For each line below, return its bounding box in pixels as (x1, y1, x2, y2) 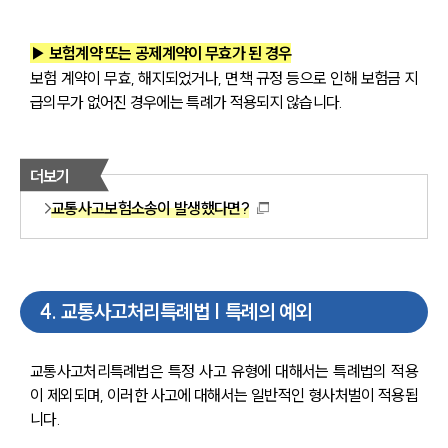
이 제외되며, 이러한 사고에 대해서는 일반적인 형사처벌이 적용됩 (30, 384, 418, 405)
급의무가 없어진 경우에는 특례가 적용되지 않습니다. (30, 92, 343, 113)
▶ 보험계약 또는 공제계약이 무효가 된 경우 (30, 43, 292, 64)
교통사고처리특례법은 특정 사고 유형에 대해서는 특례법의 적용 (30, 360, 418, 381)
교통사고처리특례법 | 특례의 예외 (60, 298, 312, 324)
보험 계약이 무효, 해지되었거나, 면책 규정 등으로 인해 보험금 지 (30, 68, 418, 89)
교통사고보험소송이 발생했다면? (51, 198, 249, 219)
